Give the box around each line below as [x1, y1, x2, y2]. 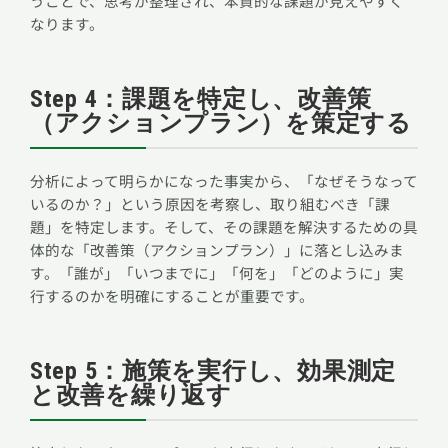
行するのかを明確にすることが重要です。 [30, 284, 314, 306]
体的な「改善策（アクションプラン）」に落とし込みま [30, 238, 404, 260]
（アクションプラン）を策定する [30, 108, 412, 137]
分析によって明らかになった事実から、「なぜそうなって [30, 169, 418, 191]
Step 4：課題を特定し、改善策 [30, 84, 372, 113]
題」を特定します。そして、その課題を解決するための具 [30, 215, 418, 237]
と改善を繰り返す [30, 380, 232, 409]
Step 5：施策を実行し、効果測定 [30, 356, 396, 385]
